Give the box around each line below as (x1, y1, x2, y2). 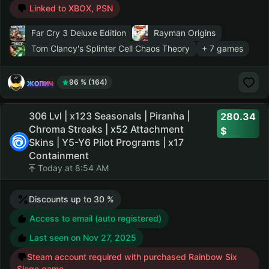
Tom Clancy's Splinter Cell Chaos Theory (31, 43, 190, 53)
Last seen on (29, 232, 83, 243)
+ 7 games (202, 43, 243, 53)
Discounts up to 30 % (29, 194, 114, 204)
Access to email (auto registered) (27, 213, 162, 223)
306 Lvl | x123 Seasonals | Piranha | (29, 110, 190, 122)
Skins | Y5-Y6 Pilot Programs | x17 (29, 136, 184, 148)
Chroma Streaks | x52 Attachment (29, 123, 184, 135)
